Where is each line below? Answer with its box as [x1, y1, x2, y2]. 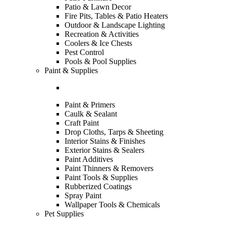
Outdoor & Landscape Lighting [65, 21, 165, 29]
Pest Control [65, 48, 104, 56]
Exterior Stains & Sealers [65, 146, 144, 154]
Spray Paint [65, 191, 101, 200]
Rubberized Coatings [65, 182, 132, 191]
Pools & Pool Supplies [65, 57, 136, 66]
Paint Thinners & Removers [65, 164, 153, 173]
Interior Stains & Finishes [65, 137, 145, 145]
